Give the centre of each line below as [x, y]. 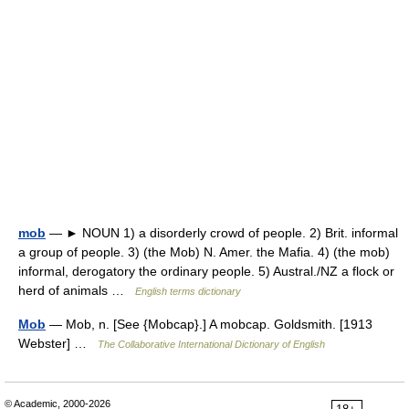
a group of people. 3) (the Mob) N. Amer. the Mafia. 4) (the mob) [204, 252]
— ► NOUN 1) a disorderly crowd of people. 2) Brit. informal [222, 233]
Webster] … [58, 343]
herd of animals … [77, 290]
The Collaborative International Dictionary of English [211, 344]
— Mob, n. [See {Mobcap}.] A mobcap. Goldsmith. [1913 [209, 324]
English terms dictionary [188, 291]
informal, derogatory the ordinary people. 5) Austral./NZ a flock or [206, 271]
